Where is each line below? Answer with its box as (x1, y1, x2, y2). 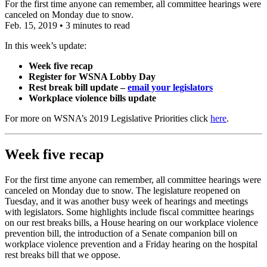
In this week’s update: (5, 40, 86, 51)
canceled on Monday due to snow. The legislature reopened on (5, 185, 240, 195)
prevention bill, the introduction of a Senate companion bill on (5, 228, 237, 238)
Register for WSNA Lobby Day (29, 71, 156, 82)
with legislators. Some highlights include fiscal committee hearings (5, 206, 254, 217)
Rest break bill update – (29, 82, 128, 92)
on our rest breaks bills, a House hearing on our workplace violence (5, 217, 258, 228)
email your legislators (128, 82, 213, 92)
